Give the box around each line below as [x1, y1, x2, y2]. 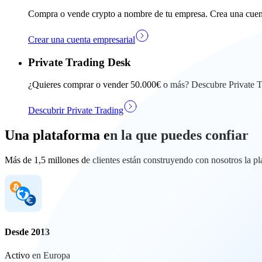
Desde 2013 [5, 227, 50, 237]
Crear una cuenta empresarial [28, 34, 135, 44]
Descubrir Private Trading [28, 105, 123, 116]
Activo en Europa [5, 250, 70, 260]
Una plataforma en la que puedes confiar [5, 127, 249, 143]
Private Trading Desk [28, 56, 131, 68]
